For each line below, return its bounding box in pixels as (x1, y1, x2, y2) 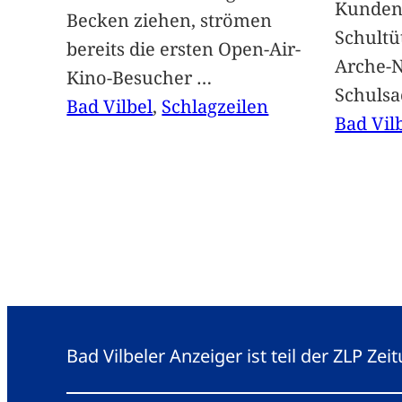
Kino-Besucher (66, 66, 197, 91)
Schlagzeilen (162, 94, 269, 119)
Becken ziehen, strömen (66, 8, 273, 33)
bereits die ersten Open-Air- (66, 37, 301, 62)
